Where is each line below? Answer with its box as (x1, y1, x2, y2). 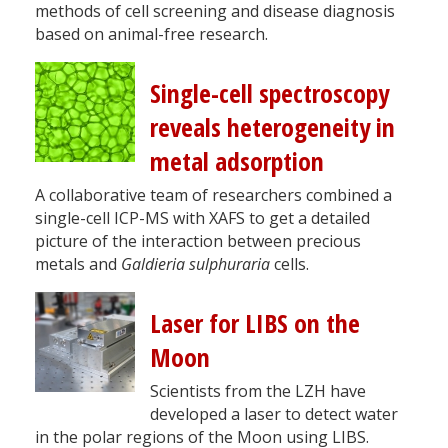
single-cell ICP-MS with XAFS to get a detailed (35, 206, 370, 229)
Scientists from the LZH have (150, 379, 366, 402)
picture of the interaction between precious (35, 229, 361, 252)
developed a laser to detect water (150, 402, 398, 425)
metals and (35, 252, 121, 275)
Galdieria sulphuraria (121, 252, 270, 275)
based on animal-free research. (35, 22, 268, 45)
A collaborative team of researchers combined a (35, 183, 392, 206)
